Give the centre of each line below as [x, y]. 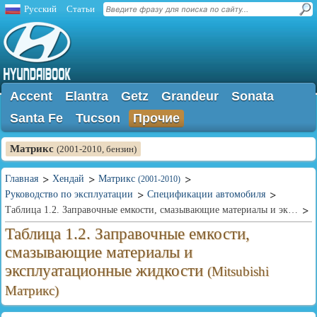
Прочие [156, 118]
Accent [31, 96]
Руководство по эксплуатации [69, 194]
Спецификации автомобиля [206, 194]
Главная [22, 179]
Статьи [81, 9]
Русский [40, 9]
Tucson [98, 118]
